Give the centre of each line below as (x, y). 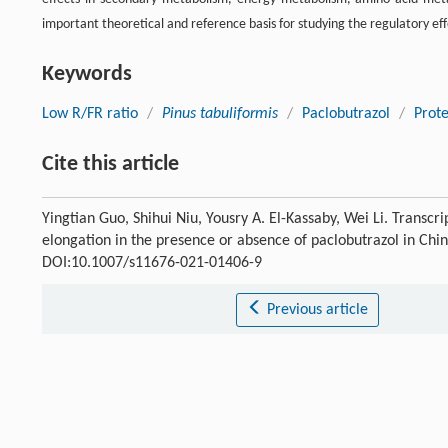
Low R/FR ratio (90, 114)
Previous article (317, 310)
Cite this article (110, 165)
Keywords (87, 75)
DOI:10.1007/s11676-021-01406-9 (152, 263)
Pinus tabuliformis (220, 114)
